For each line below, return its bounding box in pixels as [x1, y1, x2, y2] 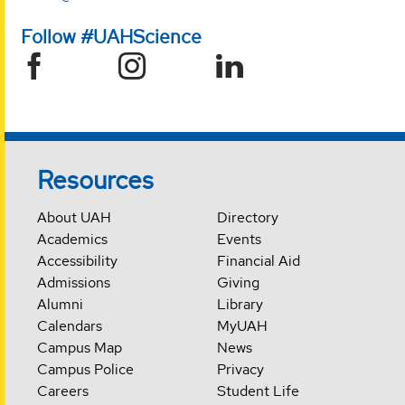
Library [216, 294, 263, 314]
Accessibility [37, 250, 118, 270]
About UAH [37, 207, 112, 227]
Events [216, 229, 261, 249]
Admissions [37, 272, 111, 292]
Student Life [216, 381, 299, 400]
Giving [216, 272, 259, 292]
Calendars [37, 316, 103, 335]
